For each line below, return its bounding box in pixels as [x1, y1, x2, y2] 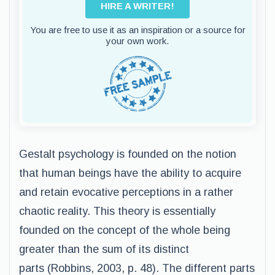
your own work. [106, 36, 169, 46]
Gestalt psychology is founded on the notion [19, 148, 236, 160]
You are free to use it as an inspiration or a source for [29, 25, 246, 35]
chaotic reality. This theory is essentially [19, 205, 215, 217]
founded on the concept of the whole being [19, 224, 230, 236]
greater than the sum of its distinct [19, 243, 189, 255]
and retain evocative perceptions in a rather [19, 186, 233, 198]
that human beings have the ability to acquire [19, 167, 241, 179]
